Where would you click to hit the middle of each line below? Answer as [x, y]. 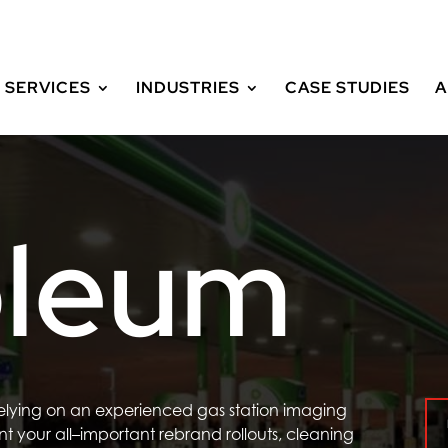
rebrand [193, 434]
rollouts [252, 434]
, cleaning [316, 434]
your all [43, 434]
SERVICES [48, 87]
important [120, 434]
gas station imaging [272, 410]
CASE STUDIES [347, 87]
